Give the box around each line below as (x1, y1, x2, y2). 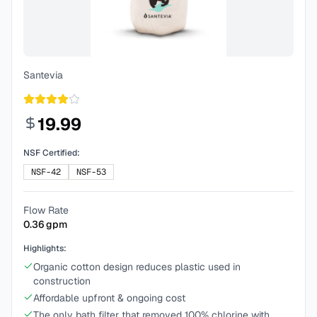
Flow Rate (23, 204, 69, 217)
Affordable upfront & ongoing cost (33, 292, 185, 304)
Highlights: (23, 243, 67, 254)
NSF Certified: (23, 147, 80, 158)
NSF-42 (31, 166, 61, 178)
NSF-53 (76, 166, 106, 178)
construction (33, 275, 91, 287)
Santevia (23, 69, 63, 81)
